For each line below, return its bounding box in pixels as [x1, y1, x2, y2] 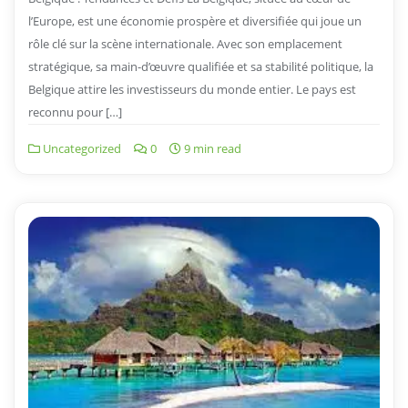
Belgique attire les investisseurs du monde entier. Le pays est [28, 80, 356, 97]
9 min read [181, 139, 241, 157]
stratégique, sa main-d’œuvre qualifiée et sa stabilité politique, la [28, 57, 373, 75]
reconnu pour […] [28, 103, 122, 120]
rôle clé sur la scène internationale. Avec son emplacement [28, 35, 342, 52]
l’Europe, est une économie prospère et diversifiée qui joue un [28, 12, 362, 29]
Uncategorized [40, 139, 121, 157]
